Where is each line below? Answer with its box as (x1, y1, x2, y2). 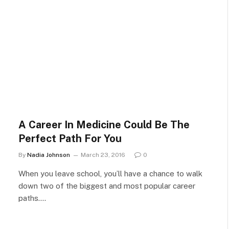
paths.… (18, 193, 46, 202)
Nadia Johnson (27, 151, 70, 158)
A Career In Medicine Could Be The (18, 118, 190, 131)
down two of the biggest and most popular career (18, 181, 195, 190)
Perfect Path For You (18, 132, 122, 145)
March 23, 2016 (81, 151, 125, 158)
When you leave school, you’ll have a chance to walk (18, 169, 202, 178)
